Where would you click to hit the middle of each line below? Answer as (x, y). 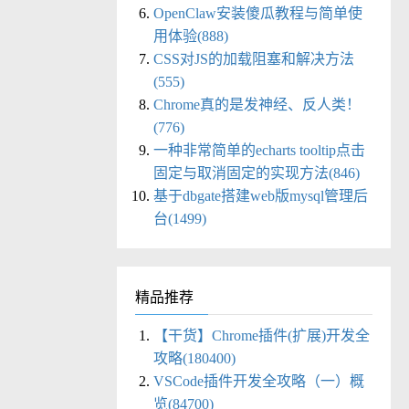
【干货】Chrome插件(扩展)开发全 (262, 336)
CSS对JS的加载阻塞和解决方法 (254, 59)
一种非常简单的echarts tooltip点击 (259, 151)
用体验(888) (191, 37)
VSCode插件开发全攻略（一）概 (259, 382)
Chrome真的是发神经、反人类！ (257, 105)
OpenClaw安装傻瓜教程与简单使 (258, 14)
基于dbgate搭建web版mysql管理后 (261, 196)
